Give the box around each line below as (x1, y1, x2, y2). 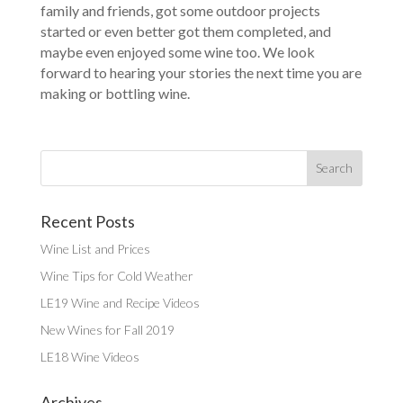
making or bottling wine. (40, 84, 190, 102)
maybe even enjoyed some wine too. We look (40, 42, 315, 60)
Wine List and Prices (40, 240, 150, 256)
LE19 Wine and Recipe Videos (40, 294, 200, 310)
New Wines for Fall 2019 (40, 321, 175, 337)
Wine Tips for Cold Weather (40, 267, 193, 283)
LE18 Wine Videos (40, 348, 139, 364)
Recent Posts (40, 210, 135, 231)
